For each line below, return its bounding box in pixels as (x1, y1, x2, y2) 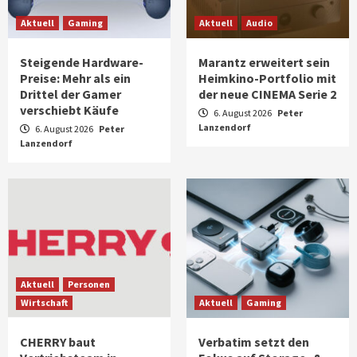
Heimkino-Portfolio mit (198, 69, 336, 86)
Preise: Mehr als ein (20, 69, 131, 86)
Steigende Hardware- (20, 53, 143, 70)
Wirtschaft (21, 296, 68, 308)
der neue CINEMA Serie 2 (198, 85, 336, 102)
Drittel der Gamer (20, 85, 121, 102)
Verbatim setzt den (198, 333, 309, 350)
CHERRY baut (20, 333, 96, 350)
